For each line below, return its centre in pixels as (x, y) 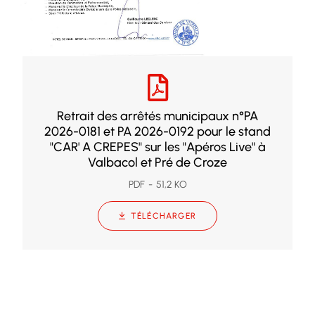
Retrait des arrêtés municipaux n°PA (157, 116)
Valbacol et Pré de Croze (157, 162)
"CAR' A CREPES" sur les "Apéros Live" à (157, 147)
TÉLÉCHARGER (163, 216)
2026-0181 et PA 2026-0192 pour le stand (157, 131)
